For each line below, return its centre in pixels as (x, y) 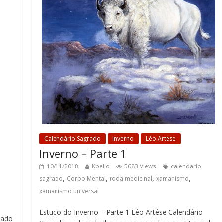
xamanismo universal (69, 191)
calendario (186, 166)
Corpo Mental (86, 179)
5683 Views (140, 166)
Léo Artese (161, 139)
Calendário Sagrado (73, 139)
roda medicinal (131, 179)
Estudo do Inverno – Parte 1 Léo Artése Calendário (121, 212)
